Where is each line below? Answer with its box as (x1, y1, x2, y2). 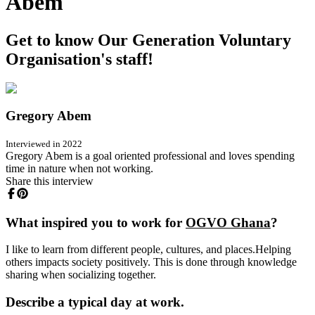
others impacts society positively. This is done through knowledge (6, 256, 297, 269)
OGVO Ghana (186, 214, 271, 230)
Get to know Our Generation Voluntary (6, 30, 291, 49)
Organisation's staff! (6, 49, 153, 68)
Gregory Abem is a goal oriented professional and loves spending (6, 149, 295, 162)
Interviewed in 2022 (6, 138, 82, 149)
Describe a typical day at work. (6, 295, 184, 310)
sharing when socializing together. (6, 269, 156, 281)
